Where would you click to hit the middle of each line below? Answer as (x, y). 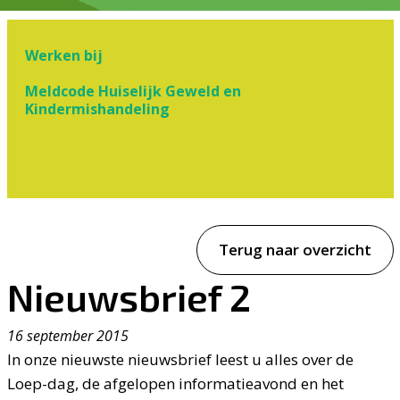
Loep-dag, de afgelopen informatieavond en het (175, 384)
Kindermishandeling (97, 109)
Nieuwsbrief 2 (129, 297)
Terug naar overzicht (295, 250)
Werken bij (63, 56)
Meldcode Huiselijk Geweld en (133, 92)
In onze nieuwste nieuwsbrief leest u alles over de (180, 360)
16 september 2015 (67, 336)
